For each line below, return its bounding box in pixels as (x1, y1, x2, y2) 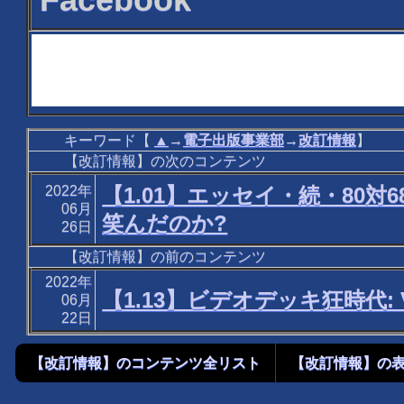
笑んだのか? (102, 211, 228, 236)
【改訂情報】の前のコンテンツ (63, 249, 266, 265)
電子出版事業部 (182, 133, 284, 149)
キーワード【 (63, 133, 154, 149)
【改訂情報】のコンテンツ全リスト (30, 354, 261, 371)
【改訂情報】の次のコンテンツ (63, 153, 266, 170)
